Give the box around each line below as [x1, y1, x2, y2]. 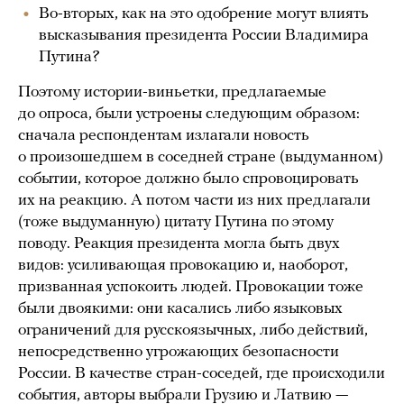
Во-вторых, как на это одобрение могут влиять [39, 5, 369, 23]
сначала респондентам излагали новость [18, 127, 309, 145]
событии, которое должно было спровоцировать [18, 170, 359, 188]
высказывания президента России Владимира [39, 27, 369, 45]
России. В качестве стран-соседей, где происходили [18, 365, 385, 383]
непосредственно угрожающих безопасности [18, 344, 339, 362]
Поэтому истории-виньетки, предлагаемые [18, 84, 326, 102]
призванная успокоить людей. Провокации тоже [18, 279, 363, 297]
